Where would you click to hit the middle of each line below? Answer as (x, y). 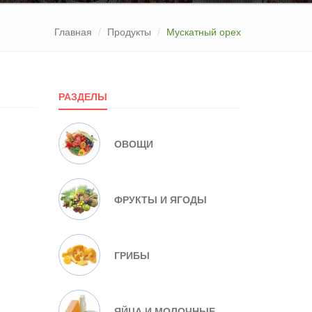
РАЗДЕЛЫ (83, 96)
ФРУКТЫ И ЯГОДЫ (160, 199)
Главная (73, 31)
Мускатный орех (204, 31)
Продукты (129, 31)
